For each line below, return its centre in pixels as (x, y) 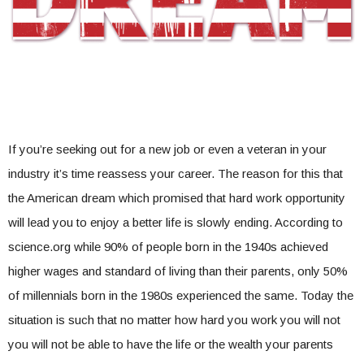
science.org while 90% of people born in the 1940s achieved (168, 246)
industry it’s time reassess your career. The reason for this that (175, 173)
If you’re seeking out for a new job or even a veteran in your (167, 149)
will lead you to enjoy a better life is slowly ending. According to (175, 222)
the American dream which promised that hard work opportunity (177, 197)
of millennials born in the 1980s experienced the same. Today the (181, 295)
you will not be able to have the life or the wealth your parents (171, 344)
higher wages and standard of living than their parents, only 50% (178, 271)
